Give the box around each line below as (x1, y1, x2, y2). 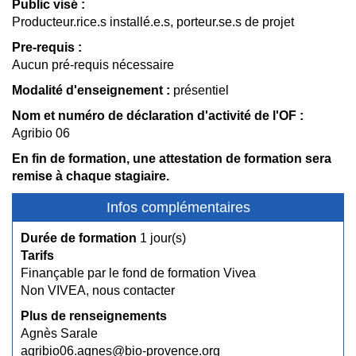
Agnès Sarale (21, 327, 98, 340)
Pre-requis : (12, 41, 82, 54)
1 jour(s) (137, 231, 186, 245)
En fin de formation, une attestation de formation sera (12, 152, 331, 165)
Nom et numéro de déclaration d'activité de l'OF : (12, 109, 304, 122)
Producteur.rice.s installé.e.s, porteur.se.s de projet (12, 15, 294, 29)
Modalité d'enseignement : (12, 83, 170, 97)
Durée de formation (21, 231, 137, 245)
